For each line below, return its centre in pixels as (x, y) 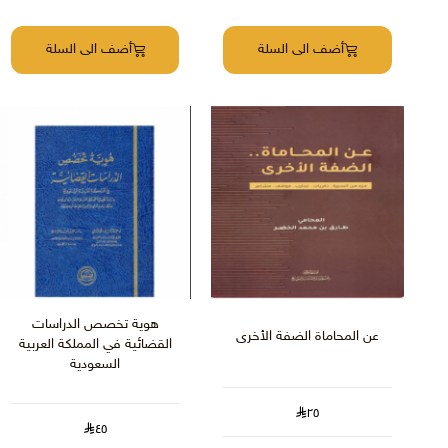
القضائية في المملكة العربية (95, 344)
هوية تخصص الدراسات (95, 324)
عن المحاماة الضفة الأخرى (308, 336)
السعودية (95, 364)
